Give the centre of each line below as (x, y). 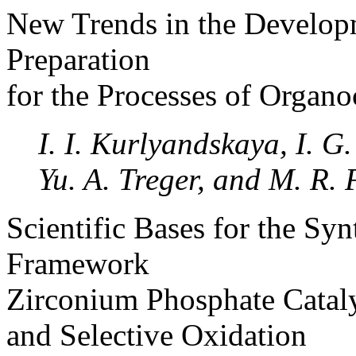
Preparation (78, 59)
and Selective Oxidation (157, 335)
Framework (78, 263)
